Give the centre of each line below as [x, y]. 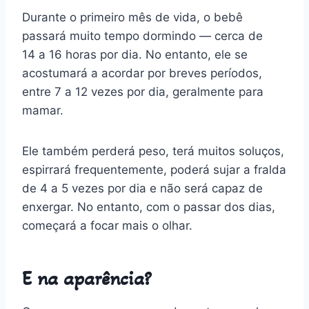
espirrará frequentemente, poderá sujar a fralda [154, 169]
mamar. [43, 110]
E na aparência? [87, 278]
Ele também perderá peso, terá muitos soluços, [153, 151]
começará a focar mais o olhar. [107, 225]
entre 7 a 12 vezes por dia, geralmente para [143, 91]
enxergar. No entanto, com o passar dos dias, [149, 207]
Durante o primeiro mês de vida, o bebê [132, 17]
